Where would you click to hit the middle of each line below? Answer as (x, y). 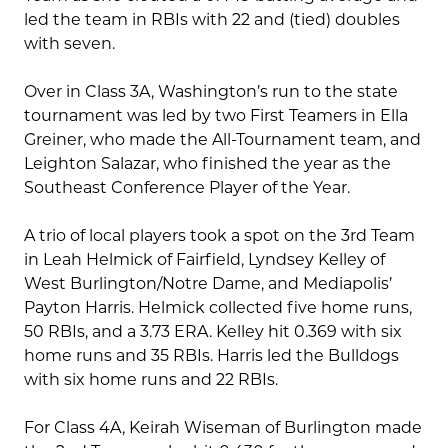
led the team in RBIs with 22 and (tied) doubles (212, 20)
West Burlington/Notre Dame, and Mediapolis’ (208, 284)
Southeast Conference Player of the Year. (187, 188)
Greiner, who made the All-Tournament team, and (222, 140)
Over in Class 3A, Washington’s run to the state (211, 92)
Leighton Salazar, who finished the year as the (207, 164)
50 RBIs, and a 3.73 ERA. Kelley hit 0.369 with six (213, 332)
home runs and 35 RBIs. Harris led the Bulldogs (211, 356)
